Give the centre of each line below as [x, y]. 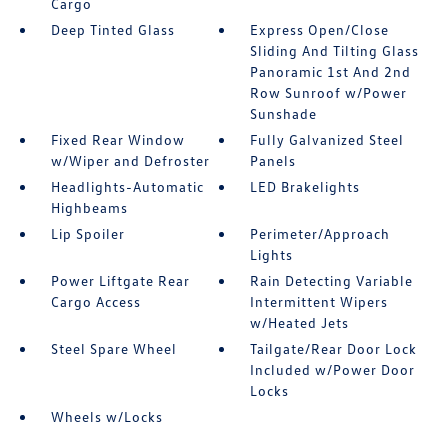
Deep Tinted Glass [112, 29]
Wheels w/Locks [106, 416]
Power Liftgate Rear [120, 280]
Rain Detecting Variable [332, 280]
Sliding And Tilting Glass [335, 50]
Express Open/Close [320, 29]
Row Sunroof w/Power [329, 92]
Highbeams [89, 207]
